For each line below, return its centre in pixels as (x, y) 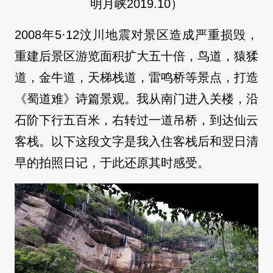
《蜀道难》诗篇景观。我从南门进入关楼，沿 (136, 99)
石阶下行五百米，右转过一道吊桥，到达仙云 (136, 120)
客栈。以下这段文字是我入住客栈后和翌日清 (136, 142)
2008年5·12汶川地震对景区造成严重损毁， (136, 35)
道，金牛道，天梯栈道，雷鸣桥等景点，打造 (136, 78)
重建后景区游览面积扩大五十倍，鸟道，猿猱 (136, 56)
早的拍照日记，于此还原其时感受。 (112, 163)
